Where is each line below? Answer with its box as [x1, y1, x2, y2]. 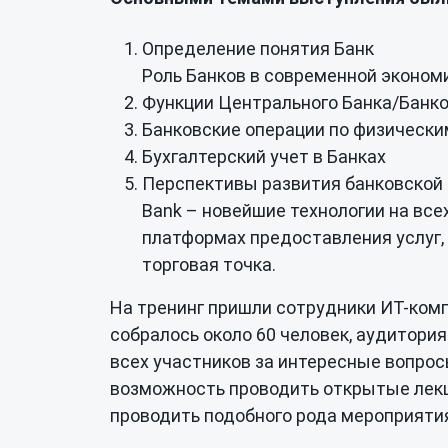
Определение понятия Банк [142, 38, 374, 59]
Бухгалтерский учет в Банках [142, 146, 386, 167]
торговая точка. [142, 254, 276, 275]
